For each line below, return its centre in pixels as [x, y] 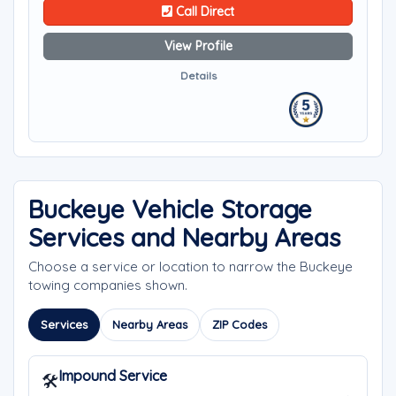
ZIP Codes [240, 324]
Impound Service [113, 376]
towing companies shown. [108, 285]
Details [198, 76]
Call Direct [203, 11]
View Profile [198, 46]
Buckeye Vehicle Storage [170, 209]
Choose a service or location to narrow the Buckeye [190, 267]
